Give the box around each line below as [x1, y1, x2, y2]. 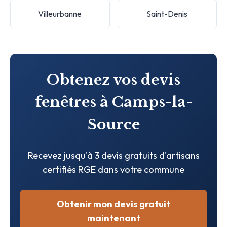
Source [87, 115, 140, 133]
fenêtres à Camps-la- [34, 93, 193, 111]
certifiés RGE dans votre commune [43, 163, 184, 175]
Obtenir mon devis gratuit [57, 198, 170, 210]
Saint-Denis [146, 8, 188, 19]
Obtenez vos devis [47, 70, 180, 89]
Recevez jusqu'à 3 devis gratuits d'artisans [27, 149, 200, 161]
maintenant [87, 212, 140, 224]
